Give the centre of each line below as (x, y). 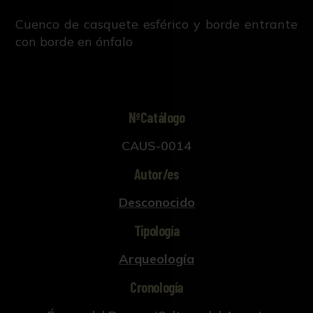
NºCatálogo (156, 117)
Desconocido (156, 202)
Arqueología (156, 259)
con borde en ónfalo (74, 42)
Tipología (156, 230)
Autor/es (156, 174)
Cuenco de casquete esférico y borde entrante (156, 24)
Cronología (156, 287)
